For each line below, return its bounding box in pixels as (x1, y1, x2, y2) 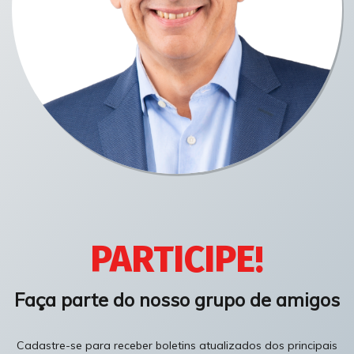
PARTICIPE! (90, 237, 264, 281)
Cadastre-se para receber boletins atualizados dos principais (17, 337, 337, 352)
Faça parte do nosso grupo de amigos (14, 287, 340, 311)
